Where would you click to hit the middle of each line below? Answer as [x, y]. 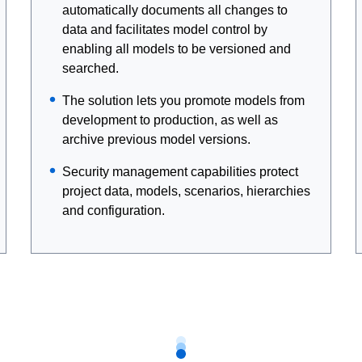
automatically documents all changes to [175, 10]
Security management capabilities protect [181, 172]
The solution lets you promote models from [184, 101]
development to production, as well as [170, 120]
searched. [91, 68]
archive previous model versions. [157, 139]
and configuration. [114, 210]
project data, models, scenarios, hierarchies [187, 191]
